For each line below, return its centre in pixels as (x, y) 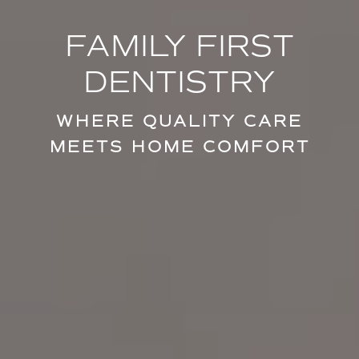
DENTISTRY (179, 82)
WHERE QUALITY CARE (179, 121)
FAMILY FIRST (179, 46)
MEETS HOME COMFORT (179, 147)
